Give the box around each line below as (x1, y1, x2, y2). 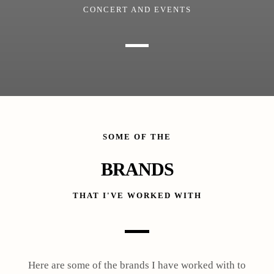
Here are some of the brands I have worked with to (28, 259, 246, 271)
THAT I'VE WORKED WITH (72, 190, 202, 200)
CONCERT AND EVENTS (83, 4, 191, 14)
